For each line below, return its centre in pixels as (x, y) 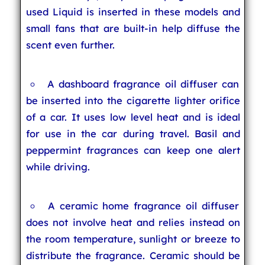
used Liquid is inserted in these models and (133, 12)
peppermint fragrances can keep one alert (133, 150)
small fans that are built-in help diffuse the (133, 28)
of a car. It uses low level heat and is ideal (133, 117)
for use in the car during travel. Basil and (133, 133)
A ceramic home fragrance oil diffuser (143, 206)
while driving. (58, 167)
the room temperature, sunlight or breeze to (133, 239)
